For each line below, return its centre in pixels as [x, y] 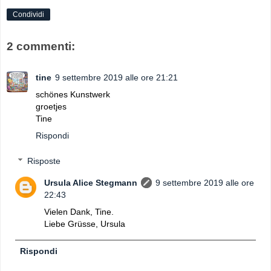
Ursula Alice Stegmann [91, 182]
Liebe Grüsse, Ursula [85, 224]
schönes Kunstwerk [73, 95]
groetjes [51, 107]
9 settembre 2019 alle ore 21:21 [116, 78]
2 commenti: [41, 46]
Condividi [28, 15]
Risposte [44, 161]
